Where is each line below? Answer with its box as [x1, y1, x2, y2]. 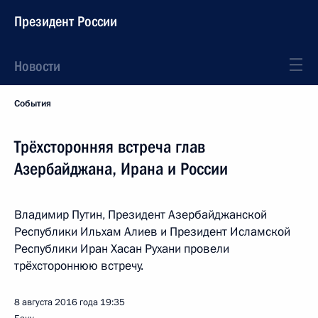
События [14, 97, 51, 110]
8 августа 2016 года [14, 296, 98, 309]
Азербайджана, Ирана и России [14, 159, 228, 179]
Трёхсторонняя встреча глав [14, 137, 205, 157]
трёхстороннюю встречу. [14, 258, 143, 274]
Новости [14, 57, 60, 75]
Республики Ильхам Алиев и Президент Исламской [14, 224, 290, 240]
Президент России [14, 13, 117, 30]
